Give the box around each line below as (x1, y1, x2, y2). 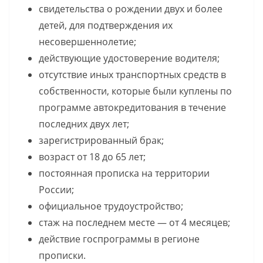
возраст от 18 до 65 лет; (39, 150, 146, 163)
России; (39, 183, 74, 196)
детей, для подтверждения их (39, 18, 173, 32)
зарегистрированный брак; (39, 133, 164, 147)
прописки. (39, 248, 86, 262)
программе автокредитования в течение (39, 100, 226, 114)
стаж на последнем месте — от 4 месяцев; (39, 215, 230, 229)
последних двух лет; (39, 117, 129, 130)
